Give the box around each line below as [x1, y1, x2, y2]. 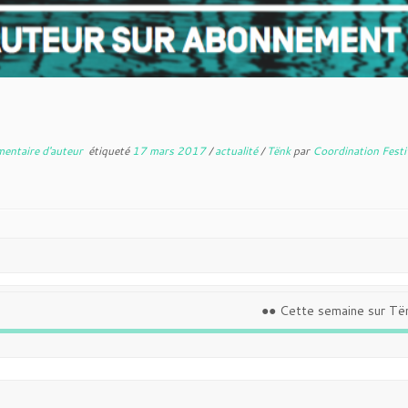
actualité [215, 143, 260, 158]
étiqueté [86, 143, 132, 158]
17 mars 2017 [132, 143, 209, 158]
